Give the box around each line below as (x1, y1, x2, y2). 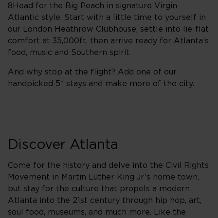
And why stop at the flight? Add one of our (8, 68, 177, 76)
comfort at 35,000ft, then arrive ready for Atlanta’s (8, 37, 209, 45)
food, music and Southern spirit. (8, 49, 131, 56)
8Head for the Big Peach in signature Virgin (8, 2, 177, 10)
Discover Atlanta (8, 138, 118, 152)
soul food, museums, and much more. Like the (8, 208, 186, 216)
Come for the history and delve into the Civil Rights (8, 162, 209, 169)
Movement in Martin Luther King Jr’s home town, (8, 173, 199, 181)
